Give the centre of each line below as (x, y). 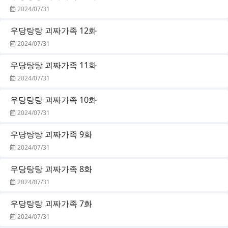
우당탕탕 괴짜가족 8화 (51, 169)
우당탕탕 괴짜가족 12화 (53, 30)
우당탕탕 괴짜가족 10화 (53, 99)
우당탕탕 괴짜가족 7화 (51, 203)
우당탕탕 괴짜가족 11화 (53, 65)
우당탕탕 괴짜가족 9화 (51, 134)
